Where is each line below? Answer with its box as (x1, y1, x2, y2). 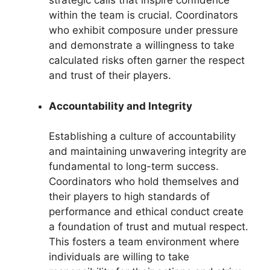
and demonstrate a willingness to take (49, 39, 234, 51)
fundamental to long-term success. (49, 160, 219, 172)
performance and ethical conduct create (49, 206, 243, 218)
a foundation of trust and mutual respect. (49, 221, 248, 233)
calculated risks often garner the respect (49, 54, 245, 66)
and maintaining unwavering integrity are (49, 145, 246, 157)
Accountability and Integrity (49, 99, 192, 112)
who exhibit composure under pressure (49, 24, 238, 36)
